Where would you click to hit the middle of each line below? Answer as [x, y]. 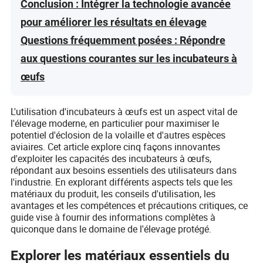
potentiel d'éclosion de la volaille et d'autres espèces [118, 135]
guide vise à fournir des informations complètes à [113, 217]
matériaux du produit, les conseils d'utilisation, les [113, 193]
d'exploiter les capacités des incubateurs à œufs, [111, 158]
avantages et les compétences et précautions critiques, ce [129, 205]
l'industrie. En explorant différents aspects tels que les [122, 182]
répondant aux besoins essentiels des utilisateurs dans [124, 170]
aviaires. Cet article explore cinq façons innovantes [116, 146]
